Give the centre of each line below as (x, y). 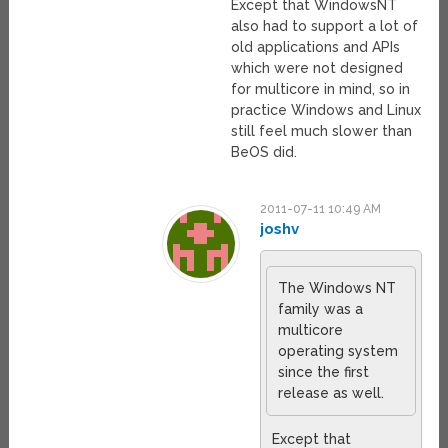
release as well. (331, 393)
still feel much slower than (322, 131)
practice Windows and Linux (326, 110)
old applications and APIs (316, 47)
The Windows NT (337, 288)
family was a (321, 309)
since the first (324, 372)
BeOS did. (264, 152)
